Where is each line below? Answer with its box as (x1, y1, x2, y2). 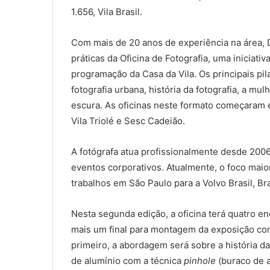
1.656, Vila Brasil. (71, 6, 142, 18)
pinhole (184, 255, 216, 267)
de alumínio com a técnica (71, 255, 184, 267)
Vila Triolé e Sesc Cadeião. (71, 115, 185, 127)
